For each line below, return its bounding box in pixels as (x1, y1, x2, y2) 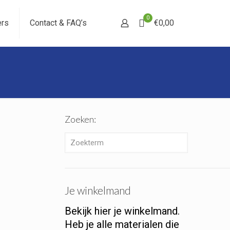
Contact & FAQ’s (30, 18, 87, 28)
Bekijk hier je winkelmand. (65, 205, 180, 217)
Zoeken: (65, 113, 97, 125)
